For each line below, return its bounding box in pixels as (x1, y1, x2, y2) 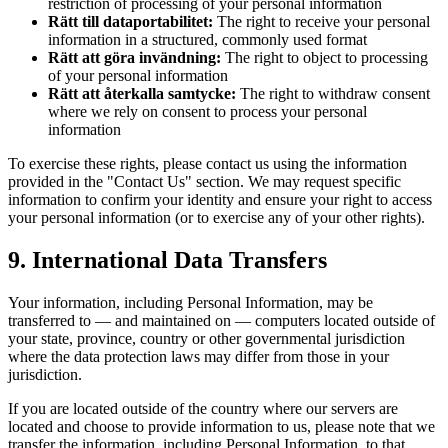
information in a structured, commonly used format (48, 31, 367, 49)
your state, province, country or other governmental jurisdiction (8, 329, 405, 347)
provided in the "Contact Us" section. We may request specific (8, 173, 401, 191)
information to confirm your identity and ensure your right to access (8, 191, 432, 209)
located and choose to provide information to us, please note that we (8, 417, 435, 435)
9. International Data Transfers (8, 247, 327, 274)
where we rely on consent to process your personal (48, 103, 367, 121)
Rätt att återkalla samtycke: (48, 85, 236, 103)
